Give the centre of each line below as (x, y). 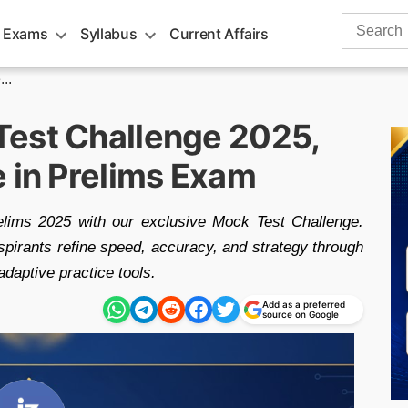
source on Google (301, 314)
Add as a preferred (304, 304)
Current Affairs (219, 34)
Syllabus (109, 34)
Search (364, 22)
